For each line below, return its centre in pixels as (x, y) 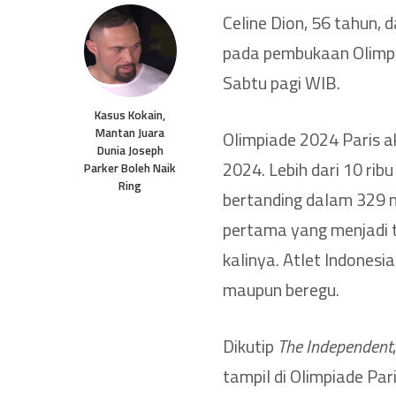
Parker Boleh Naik (130, 168)
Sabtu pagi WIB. (282, 82)
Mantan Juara (130, 132)
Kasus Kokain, (130, 114)
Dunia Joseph (130, 150)
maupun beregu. (281, 289)
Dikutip (250, 346)
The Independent (335, 346)
